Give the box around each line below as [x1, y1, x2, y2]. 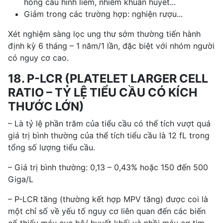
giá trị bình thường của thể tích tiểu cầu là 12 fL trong [8, 130, 210, 140]
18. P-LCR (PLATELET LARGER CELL [8, 71, 208, 86]
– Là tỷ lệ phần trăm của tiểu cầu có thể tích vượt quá [8, 118, 211, 128]
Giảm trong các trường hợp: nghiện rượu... [24, 8, 183, 19]
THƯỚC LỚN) [8, 99, 84, 113]
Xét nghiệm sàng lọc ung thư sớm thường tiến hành [8, 28, 201, 39]
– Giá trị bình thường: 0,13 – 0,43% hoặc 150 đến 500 [8, 162, 208, 172]
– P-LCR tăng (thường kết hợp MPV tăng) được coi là [8, 194, 208, 204]
